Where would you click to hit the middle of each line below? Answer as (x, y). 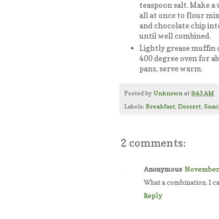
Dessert (189, 107)
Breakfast (160, 107)
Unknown (168, 93)
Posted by (139, 93)
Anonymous (163, 169)
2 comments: (153, 143)
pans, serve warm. (171, 68)
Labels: (135, 107)
